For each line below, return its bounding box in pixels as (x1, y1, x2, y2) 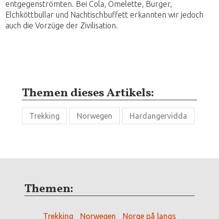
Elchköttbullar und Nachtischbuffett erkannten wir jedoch (5, 10, 204, 20)
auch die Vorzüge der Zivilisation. (5, 21, 118, 30)
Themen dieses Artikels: (22, 85, 154, 102)
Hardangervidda (130, 111, 188, 121)
